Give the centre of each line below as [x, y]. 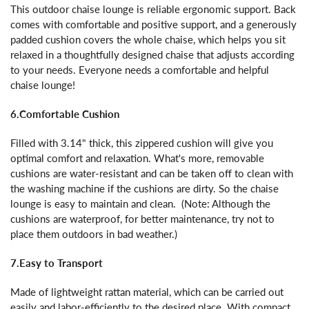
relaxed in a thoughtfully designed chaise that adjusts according [152, 54]
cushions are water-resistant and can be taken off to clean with [152, 173]
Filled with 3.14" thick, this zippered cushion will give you [142, 142]
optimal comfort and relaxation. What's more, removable [137, 158]
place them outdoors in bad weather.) [94, 233]
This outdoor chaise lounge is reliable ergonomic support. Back [153, 9]
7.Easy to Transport [57, 262]
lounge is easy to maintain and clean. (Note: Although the [140, 203]
